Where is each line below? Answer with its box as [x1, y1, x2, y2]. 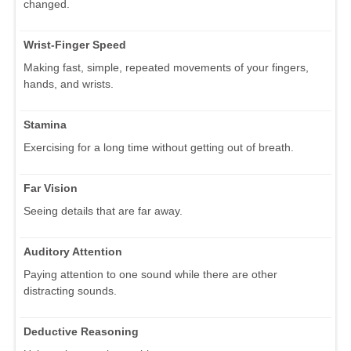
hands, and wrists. [24, 77, 114, 90]
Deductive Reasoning [24, 324, 139, 338]
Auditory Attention [24, 244, 122, 258]
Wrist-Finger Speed [24, 38, 126, 51]
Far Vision [24, 181, 78, 194]
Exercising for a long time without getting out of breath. [24, 140, 294, 154]
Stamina [24, 118, 67, 131]
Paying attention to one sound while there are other [24, 267, 277, 280]
